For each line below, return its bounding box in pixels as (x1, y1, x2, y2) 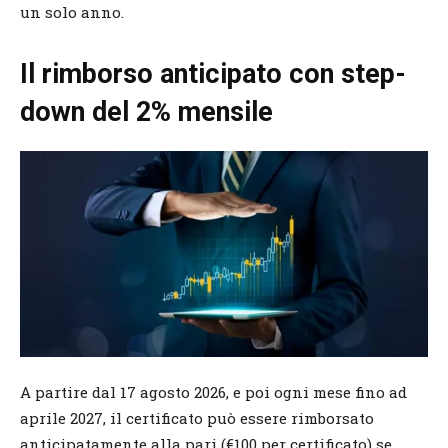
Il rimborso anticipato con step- (20, 57, 406, 90)
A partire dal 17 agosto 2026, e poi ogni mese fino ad (20, 381, 407, 402)
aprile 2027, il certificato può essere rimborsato (20, 407, 374, 428)
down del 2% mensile (20, 95, 273, 128)
